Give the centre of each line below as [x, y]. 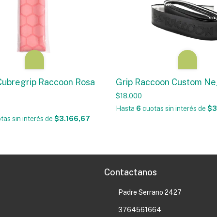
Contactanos [131, 172]
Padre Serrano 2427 [150, 193]
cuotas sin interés [170, 109]
